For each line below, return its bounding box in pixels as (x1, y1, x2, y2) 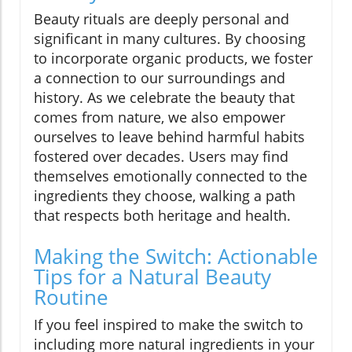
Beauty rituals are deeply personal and (34, 9, 289, 28)
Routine (34, 282, 108, 311)
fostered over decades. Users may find (34, 146, 288, 166)
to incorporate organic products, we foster (34, 48, 313, 68)
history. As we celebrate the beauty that (34, 87, 295, 107)
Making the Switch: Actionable (34, 241, 318, 270)
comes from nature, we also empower (34, 107, 285, 126)
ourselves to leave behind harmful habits (34, 126, 305, 146)
